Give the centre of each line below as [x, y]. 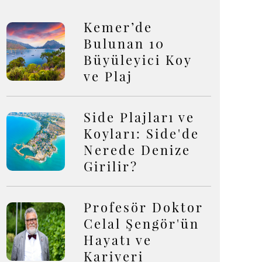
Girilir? [111, 166]
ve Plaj [108, 76]
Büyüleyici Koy [138, 60]
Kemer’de [118, 27]
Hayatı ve [118, 240]
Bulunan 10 [124, 43]
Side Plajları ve [139, 117]
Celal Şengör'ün [142, 223]
